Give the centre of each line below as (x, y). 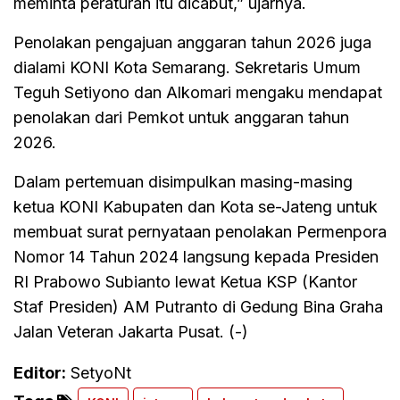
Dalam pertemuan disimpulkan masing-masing (183, 181)
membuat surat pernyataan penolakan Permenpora (200, 231)
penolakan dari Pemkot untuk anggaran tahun (181, 117)
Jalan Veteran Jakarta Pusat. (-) (131, 331)
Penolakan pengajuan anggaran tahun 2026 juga (192, 42)
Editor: (40, 372)
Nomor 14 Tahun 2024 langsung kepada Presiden (196, 256)
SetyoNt (101, 372)
